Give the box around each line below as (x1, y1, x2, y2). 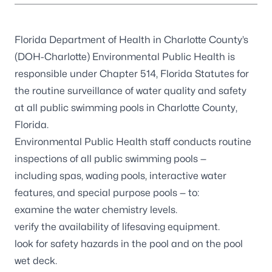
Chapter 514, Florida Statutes (100, 68, 234, 80)
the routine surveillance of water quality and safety (15, 85, 246, 97)
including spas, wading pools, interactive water (15, 170, 226, 182)
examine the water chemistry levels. (15, 204, 177, 216)
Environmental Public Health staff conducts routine (15, 136, 251, 148)
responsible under (15, 68, 100, 80)
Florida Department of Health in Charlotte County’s (15, 34, 248, 46)
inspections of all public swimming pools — (15, 153, 206, 165)
